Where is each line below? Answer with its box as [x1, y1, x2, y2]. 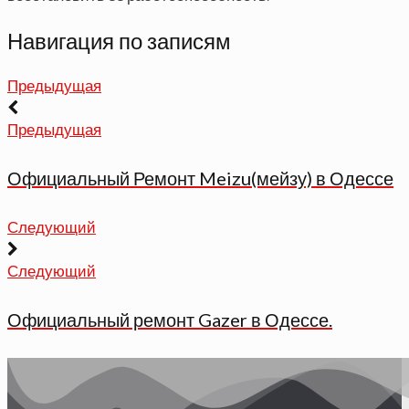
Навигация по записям [7, 26, 231, 54]
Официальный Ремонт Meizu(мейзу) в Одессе [7, 167, 393, 190]
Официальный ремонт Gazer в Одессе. [7, 309, 332, 331]
